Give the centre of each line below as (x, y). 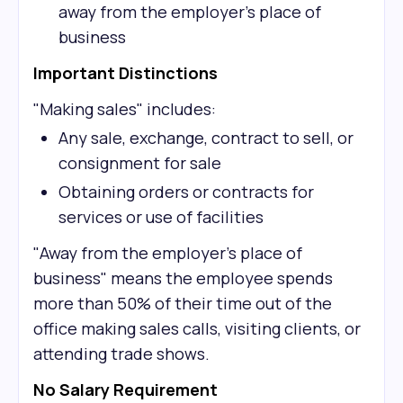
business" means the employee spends (183, 278)
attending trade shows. (121, 354)
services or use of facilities (161, 217)
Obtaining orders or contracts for (186, 192)
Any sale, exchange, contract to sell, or (206, 138)
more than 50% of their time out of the (183, 303)
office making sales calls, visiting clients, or (197, 328)
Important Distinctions (125, 73)
